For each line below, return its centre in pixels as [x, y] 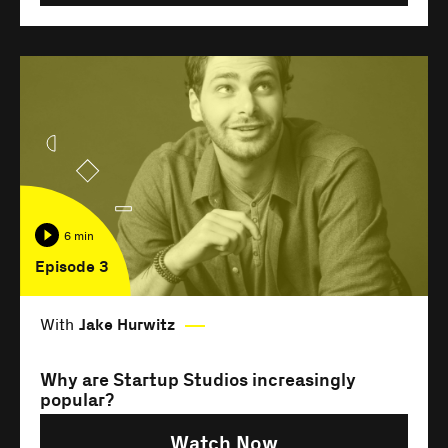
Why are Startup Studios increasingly [198, 381]
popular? [77, 401]
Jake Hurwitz [127, 326]
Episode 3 [72, 268]
